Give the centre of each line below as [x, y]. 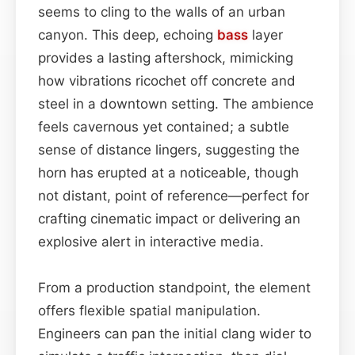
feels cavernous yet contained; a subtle [164, 126]
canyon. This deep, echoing [128, 34]
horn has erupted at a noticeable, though [168, 172]
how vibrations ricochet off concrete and [167, 80]
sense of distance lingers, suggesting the [169, 149]
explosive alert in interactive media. [151, 241]
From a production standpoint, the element [174, 287]
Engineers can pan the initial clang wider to [175, 333]
